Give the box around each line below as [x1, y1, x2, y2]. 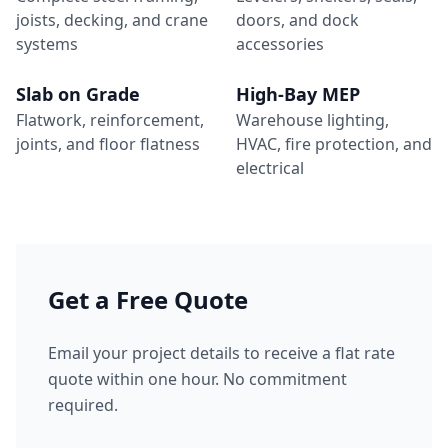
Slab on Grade [16, 81, 140, 106]
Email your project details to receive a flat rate [48, 341, 395, 364]
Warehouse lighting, [236, 108, 389, 131]
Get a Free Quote [48, 282, 248, 316]
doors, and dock [236, 8, 359, 31]
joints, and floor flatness [16, 132, 200, 155]
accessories [236, 32, 324, 55]
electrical [236, 156, 304, 179]
